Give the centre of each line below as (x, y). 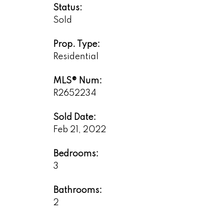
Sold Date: (74, 117)
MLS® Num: (77, 81)
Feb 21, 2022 (79, 129)
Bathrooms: (77, 190)
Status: (68, 8)
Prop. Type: (76, 44)
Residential (76, 56)
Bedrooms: (76, 154)
